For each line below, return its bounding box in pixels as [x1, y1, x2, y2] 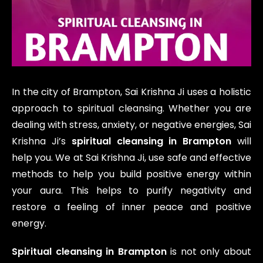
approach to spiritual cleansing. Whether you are [12, 102, 251, 116]
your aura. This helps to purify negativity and [12, 184, 251, 198]
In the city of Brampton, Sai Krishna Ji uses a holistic [12, 85, 251, 99]
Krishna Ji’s [12, 134, 72, 149]
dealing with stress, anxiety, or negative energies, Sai [12, 118, 251, 132]
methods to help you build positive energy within [12, 167, 251, 181]
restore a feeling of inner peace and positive [12, 200, 251, 214]
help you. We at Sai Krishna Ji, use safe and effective [12, 151, 251, 165]
